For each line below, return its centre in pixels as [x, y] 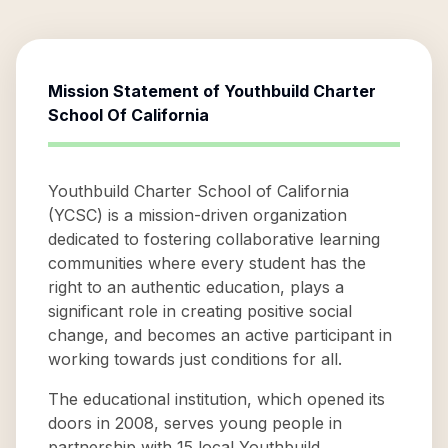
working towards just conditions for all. [195, 359]
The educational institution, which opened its [216, 399]
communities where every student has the [207, 263]
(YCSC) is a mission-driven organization [197, 215]
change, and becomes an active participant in [220, 335]
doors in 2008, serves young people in [195, 423]
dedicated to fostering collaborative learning [214, 239]
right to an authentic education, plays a [196, 287]
